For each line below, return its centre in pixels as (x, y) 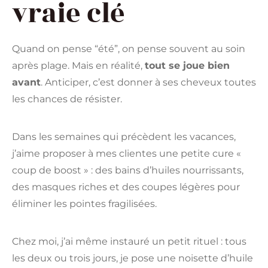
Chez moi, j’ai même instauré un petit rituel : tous (129, 242)
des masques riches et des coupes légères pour (126, 187)
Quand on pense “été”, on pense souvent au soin (129, 48)
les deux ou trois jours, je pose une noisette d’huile (133, 258)
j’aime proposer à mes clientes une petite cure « (127, 154)
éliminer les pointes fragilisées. (84, 204)
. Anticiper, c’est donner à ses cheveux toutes (148, 82)
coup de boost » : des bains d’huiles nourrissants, (128, 170)
